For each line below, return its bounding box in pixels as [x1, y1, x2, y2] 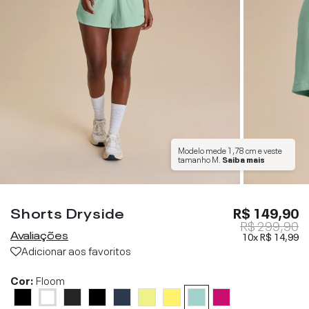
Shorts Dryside [10, 201, 126, 222]
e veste [257, 143, 282, 156]
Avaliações [10, 226, 68, 242]
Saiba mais [222, 152, 265, 165]
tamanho [178, 152, 212, 165]
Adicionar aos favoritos [21, 241, 131, 258]
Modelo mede [178, 143, 228, 156]
